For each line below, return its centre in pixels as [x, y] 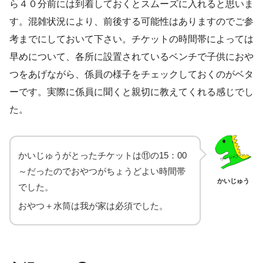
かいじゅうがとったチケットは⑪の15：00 [102, 155]
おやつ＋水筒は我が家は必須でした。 [93, 205]
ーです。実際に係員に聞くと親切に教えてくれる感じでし [131, 92]
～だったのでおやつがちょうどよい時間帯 [102, 171]
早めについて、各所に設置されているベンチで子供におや [131, 56]
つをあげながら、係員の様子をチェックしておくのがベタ [131, 74]
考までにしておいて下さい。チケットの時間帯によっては [131, 39]
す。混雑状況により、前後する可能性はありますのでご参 [131, 21]
